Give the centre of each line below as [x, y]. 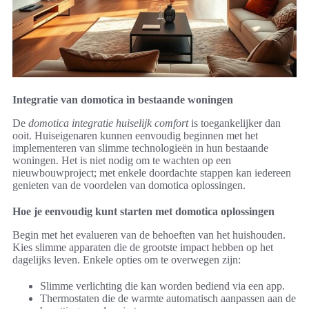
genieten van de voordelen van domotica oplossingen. [129, 185]
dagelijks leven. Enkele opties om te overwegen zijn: [127, 259]
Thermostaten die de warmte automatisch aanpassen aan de [168, 298]
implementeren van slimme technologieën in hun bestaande [140, 148]
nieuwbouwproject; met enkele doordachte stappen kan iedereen [152, 172]
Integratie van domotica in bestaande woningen [123, 99]
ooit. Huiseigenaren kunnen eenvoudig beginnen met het [135, 135]
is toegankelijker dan [235, 123]
